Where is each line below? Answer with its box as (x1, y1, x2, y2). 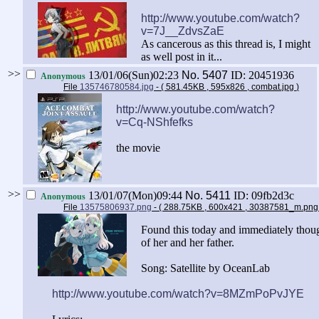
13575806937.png (80, 202, 152, 213)
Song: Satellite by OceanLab (141, 262, 270, 275)
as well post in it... (141, 51, 222, 63)
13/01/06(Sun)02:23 (85, 69, 182, 82)
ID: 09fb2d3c (234, 189, 294, 202)
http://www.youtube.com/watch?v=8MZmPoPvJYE (52, 288, 304, 300)
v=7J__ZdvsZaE (141, 25, 224, 38)
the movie (116, 142, 160, 155)
